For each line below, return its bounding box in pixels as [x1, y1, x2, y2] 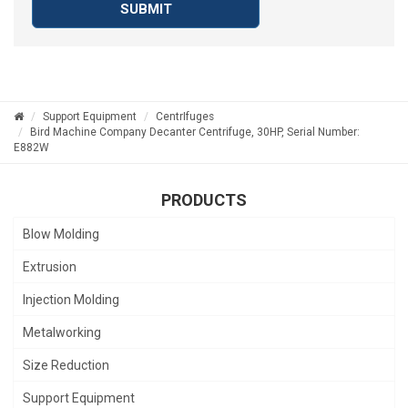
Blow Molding [23, 226, 99, 241]
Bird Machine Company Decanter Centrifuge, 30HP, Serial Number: [30, 125, 360, 138]
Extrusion [23, 259, 76, 274]
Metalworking [23, 324, 101, 340]
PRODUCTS [161, 189, 247, 209]
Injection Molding [23, 291, 119, 307]
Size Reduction [23, 357, 109, 372]
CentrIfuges [156, 109, 214, 123]
